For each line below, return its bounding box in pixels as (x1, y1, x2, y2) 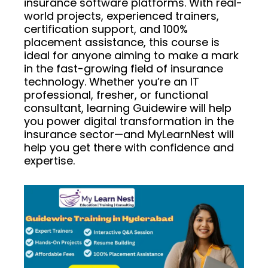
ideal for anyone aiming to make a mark (24, 47, 239, 63)
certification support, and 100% (24, 21, 188, 36)
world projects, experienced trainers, (24, 8, 219, 23)
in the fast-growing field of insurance (24, 60, 223, 76)
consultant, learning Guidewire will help (24, 100, 232, 115)
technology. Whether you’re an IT (24, 74, 199, 89)
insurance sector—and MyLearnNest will (24, 126, 234, 142)
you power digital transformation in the (24, 113, 234, 129)
